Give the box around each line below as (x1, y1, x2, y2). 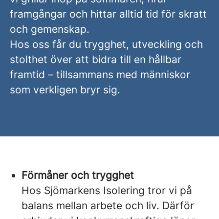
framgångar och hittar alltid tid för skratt (10, 8, 207, 20)
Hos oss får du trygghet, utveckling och (10, 38, 203, 50)
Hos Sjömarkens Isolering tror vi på (22, 184, 192, 197)
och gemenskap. (10, 23, 89, 35)
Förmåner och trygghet (22, 169, 134, 181)
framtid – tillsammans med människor (10, 68, 190, 81)
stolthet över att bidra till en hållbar (10, 53, 181, 66)
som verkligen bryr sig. (10, 84, 120, 96)
